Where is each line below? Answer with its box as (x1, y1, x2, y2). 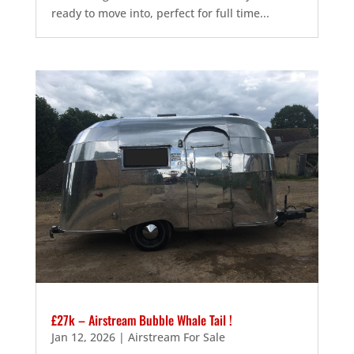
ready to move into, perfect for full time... (51, 6, 269, 21)
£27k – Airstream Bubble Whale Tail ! (51, 311, 232, 330)
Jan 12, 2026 (51, 330, 115, 345)
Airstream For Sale (127, 330, 225, 345)
